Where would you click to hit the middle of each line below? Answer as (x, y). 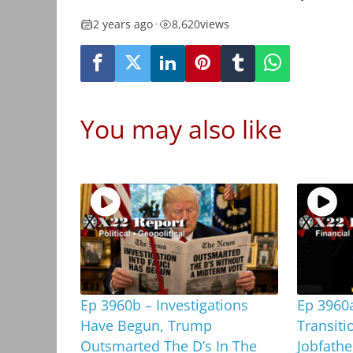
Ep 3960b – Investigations (164, 305)
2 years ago (123, 24)
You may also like (181, 128)
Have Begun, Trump (146, 325)
